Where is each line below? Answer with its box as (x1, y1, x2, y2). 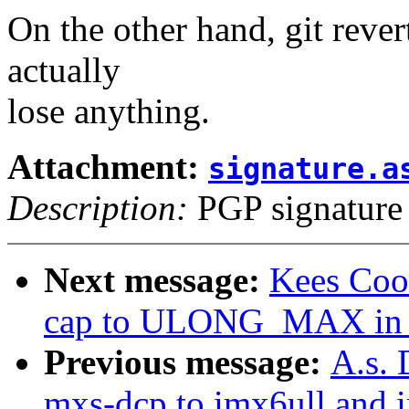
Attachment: (7, 147, 208, 187)
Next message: (44, 260, 269, 300)
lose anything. (7, 91, 210, 131)
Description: (7, 188, 188, 228)
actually (7, 50, 121, 90)
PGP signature (188, 188, 403, 228)
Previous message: (44, 342, 330, 383)
